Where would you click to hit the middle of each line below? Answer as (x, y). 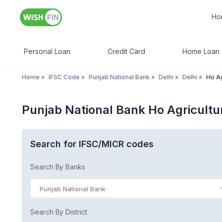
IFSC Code (64, 77)
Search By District (59, 212)
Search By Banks (58, 167)
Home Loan (201, 51)
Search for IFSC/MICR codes (92, 144)
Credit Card (126, 51)
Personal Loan (47, 51)
